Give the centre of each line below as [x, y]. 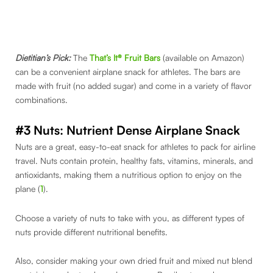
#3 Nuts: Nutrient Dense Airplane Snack [128, 130]
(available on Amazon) [202, 57]
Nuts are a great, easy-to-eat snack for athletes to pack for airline [135, 147]
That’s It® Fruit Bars [125, 57]
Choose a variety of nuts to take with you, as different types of [130, 218]
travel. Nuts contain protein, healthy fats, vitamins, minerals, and [134, 161]
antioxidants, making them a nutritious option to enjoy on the [128, 175]
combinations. [41, 99]
